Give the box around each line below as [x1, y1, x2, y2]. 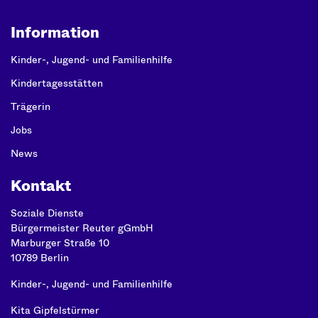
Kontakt [11, 175, 71, 197]
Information [11, 22, 99, 43]
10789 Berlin [11, 251, 69, 265]
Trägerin [11, 99, 50, 114]
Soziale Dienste [11, 206, 84, 220]
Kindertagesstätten [11, 76, 103, 90]
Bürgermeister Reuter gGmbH [11, 221, 153, 235]
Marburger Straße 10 [11, 236, 109, 250]
